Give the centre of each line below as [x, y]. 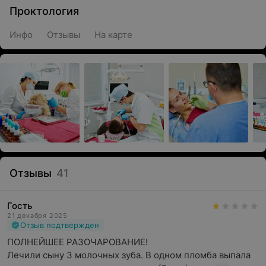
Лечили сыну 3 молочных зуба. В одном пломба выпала [129, 255]
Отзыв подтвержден [60, 225]
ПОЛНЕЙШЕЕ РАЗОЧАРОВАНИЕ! [77, 242]
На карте [113, 35]
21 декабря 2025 [37, 216]
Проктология [44, 11]
